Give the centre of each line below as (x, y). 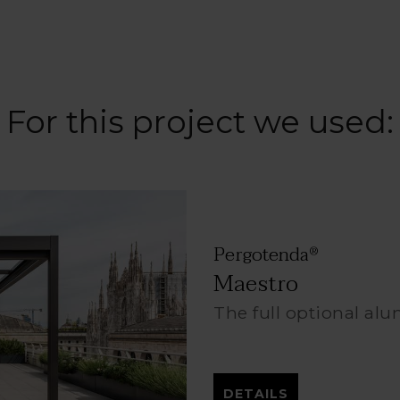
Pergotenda (261, 254)
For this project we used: (200, 122)
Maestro (256, 283)
